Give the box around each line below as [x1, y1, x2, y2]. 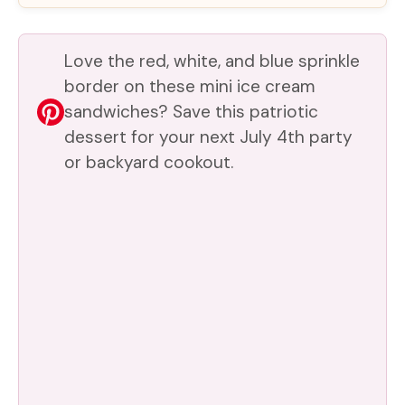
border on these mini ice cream [64, 74, 316, 98]
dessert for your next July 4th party [64, 125, 353, 148]
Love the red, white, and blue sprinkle [64, 49, 360, 72]
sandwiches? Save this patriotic [64, 99, 318, 123]
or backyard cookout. [64, 150, 233, 174]
